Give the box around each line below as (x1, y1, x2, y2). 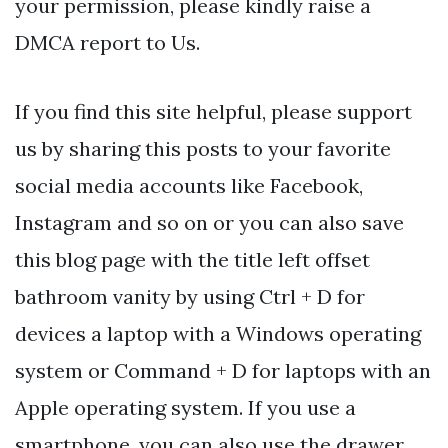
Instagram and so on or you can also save (15, 209, 404, 235)
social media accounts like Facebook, (15, 172, 363, 198)
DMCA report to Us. (15, 29, 200, 55)
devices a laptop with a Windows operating (15, 320, 421, 346)
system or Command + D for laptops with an (15, 357, 431, 383)
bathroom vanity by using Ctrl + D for (15, 283, 365, 309)
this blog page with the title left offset (15, 246, 370, 272)
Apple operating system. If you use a (15, 394, 356, 420)
